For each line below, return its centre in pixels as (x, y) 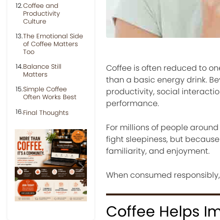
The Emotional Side (53, 36)
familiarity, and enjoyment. (158, 151)
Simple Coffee (45, 89)
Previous (36, 172)
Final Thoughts (46, 113)
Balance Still (42, 67)
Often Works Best (50, 97)
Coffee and (41, 6)
